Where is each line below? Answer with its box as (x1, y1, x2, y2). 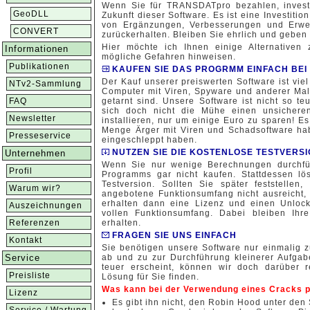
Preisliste (9, 271, 51, 280)
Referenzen (9, 218, 60, 228)
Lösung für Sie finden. (102, 272, 199, 282)
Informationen (5, 44, 69, 54)
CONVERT (13, 26, 59, 36)
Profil (9, 166, 33, 176)
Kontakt (9, 235, 42, 245)
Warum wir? (9, 183, 61, 193)
